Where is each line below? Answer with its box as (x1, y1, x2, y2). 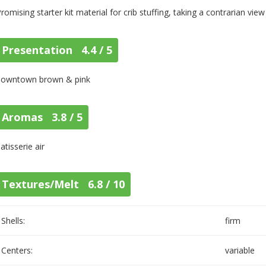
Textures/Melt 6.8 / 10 (2, 177, 125, 191)
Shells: (1, 215, 26, 226)
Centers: (1, 245, 33, 256)
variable (225, 245, 255, 256)
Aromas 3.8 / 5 (2, 110, 83, 124)
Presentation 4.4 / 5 (2, 43, 113, 57)
